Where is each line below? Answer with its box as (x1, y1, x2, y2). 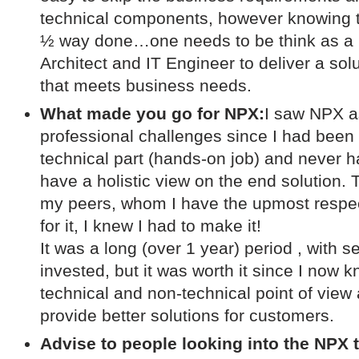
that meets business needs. (40, 76, 252, 95)
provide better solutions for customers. (40, 306, 334, 325)
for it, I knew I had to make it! (40, 216, 261, 235)
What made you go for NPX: (40, 104, 264, 123)
